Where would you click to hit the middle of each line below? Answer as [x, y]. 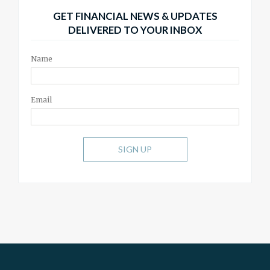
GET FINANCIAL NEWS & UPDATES [135, 16]
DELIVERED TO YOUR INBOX [135, 30]
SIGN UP [135, 149]
